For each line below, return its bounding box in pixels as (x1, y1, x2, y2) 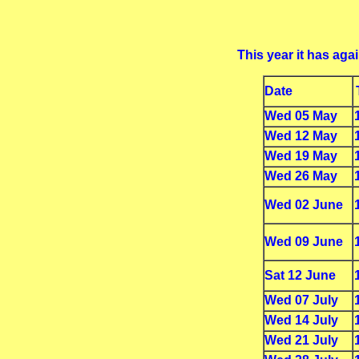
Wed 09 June (264, 235, 343, 248)
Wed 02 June (264, 198, 343, 212)
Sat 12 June (264, 268, 336, 282)
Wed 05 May (264, 109, 337, 123)
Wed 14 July (264, 313, 338, 327)
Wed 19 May (264, 149, 337, 163)
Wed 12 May (264, 129, 337, 143)
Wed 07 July (264, 293, 338, 307)
